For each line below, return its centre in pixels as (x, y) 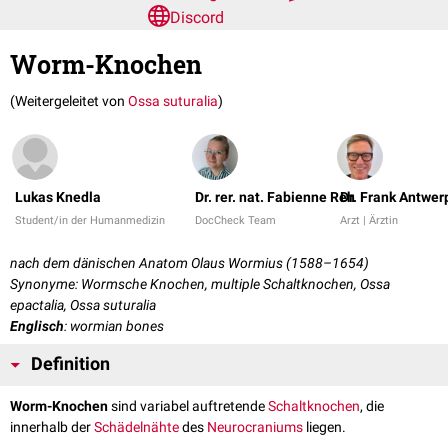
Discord (197, 17)
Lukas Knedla (58, 197)
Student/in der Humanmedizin (90, 221)
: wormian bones (114, 326)
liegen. (324, 427)
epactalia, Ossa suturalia (83, 305)
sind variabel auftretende (188, 406)
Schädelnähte (136, 427)
